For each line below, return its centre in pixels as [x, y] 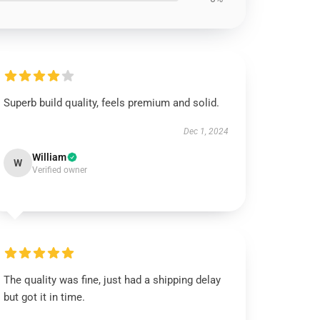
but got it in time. [45, 297]
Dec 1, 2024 [206, 131]
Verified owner [60, 170]
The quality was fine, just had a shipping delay [112, 280]
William [50, 157]
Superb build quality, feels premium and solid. [112, 103]
